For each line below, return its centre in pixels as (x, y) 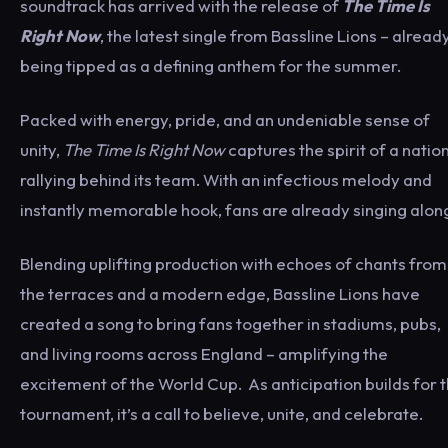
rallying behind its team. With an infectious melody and (226, 179)
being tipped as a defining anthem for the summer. (210, 65)
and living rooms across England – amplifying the (204, 353)
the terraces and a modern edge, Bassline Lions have (220, 293)
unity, (41, 149)
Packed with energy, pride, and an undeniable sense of (225, 119)
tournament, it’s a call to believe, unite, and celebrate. (221, 413)
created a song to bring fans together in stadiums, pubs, (230, 323)
